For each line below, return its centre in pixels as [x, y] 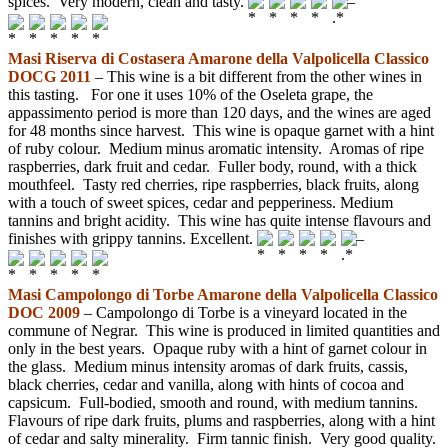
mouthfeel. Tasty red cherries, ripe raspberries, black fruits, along [213, 184]
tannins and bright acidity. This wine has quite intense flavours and [219, 220]
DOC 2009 [44, 313]
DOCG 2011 [49, 76]
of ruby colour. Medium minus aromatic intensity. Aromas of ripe [216, 148]
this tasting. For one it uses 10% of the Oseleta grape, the [190, 94]
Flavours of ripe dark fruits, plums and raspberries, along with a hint [221, 421]
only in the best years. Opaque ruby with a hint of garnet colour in [217, 349]
